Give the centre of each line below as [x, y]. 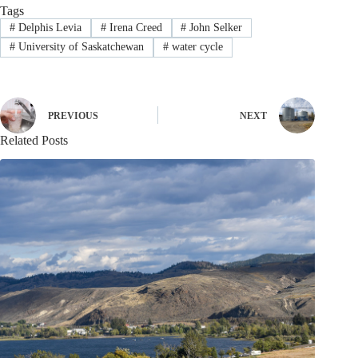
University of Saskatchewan [79, 47]
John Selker [215, 28]
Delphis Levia [48, 28]
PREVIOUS [73, 116]
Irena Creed [134, 28]
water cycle [195, 47]
